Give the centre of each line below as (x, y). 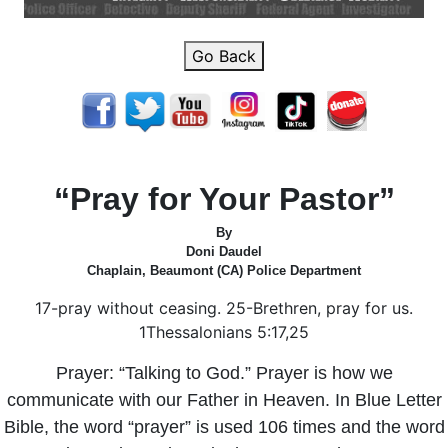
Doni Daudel (224, 251)
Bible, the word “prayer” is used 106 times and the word (224, 427)
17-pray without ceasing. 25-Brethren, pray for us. (224, 308)
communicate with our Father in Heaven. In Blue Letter (224, 400)
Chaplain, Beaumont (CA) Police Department (224, 270)
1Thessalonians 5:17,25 (224, 332)
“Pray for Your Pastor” (224, 199)
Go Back (224, 56)
